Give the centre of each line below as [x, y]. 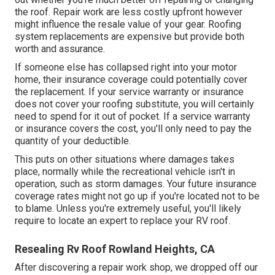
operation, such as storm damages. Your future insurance [136, 184]
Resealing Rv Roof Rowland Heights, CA [115, 249]
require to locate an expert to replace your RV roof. [122, 220]
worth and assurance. [60, 48]
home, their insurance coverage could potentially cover [131, 79]
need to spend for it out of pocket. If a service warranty [133, 116]
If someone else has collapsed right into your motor [126, 67]
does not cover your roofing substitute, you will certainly [134, 104]
